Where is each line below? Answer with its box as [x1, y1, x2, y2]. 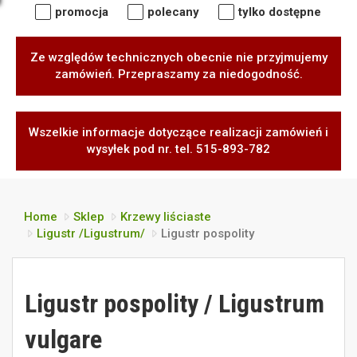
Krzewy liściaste [120, 210, 211, 224]
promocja [55, 5, 108, 19]
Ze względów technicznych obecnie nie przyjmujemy [29, 50, 328, 65]
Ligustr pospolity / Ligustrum [25, 288, 324, 319]
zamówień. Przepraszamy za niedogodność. [54, 67, 303, 81]
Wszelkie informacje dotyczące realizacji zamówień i [29, 125, 328, 139]
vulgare [25, 324, 102, 355]
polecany [147, 5, 199, 19]
